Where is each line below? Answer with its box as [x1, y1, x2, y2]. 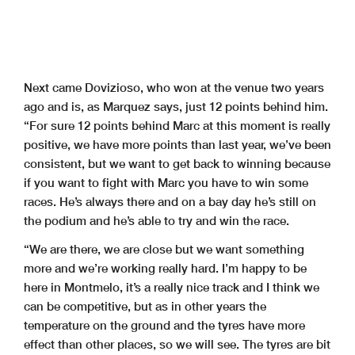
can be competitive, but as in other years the [24, 299, 266, 314]
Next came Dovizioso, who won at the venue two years [24, 80, 324, 95]
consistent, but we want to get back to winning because [24, 156, 330, 171]
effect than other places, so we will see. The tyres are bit [24, 337, 330, 352]
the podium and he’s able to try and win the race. [24, 213, 289, 228]
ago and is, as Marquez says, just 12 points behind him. [24, 99, 328, 114]
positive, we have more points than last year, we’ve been [24, 137, 331, 152]
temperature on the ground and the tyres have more [24, 318, 305, 333]
